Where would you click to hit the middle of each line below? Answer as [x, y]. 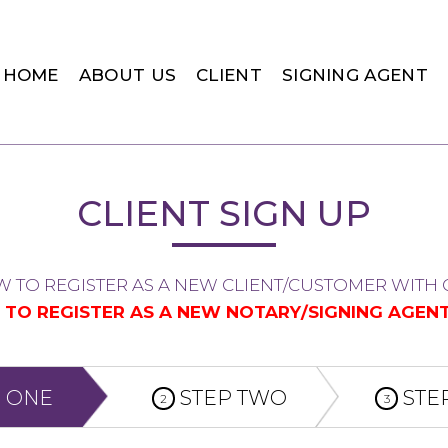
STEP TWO [231, 398]
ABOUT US [127, 75]
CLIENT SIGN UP [224, 213]
